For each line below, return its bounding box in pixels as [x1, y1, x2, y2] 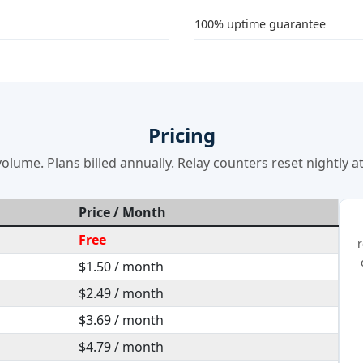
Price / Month [79, 203, 166, 221]
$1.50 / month [79, 258, 164, 275]
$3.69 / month [79, 311, 164, 329]
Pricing [147, 122, 216, 148]
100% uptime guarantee [194, 16, 326, 32]
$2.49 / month [79, 284, 164, 302]
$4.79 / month [79, 338, 164, 356]
